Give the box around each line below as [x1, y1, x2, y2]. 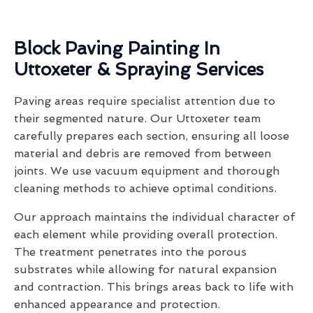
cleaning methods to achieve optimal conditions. [14, 182, 277, 196]
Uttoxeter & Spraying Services [14, 59, 263, 80]
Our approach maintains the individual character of [14, 210, 295, 224]
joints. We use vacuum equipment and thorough [14, 164, 279, 178]
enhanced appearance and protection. [14, 298, 220, 312]
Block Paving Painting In [14, 38, 220, 59]
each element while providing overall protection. [14, 228, 277, 242]
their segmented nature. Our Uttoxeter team [14, 112, 261, 126]
